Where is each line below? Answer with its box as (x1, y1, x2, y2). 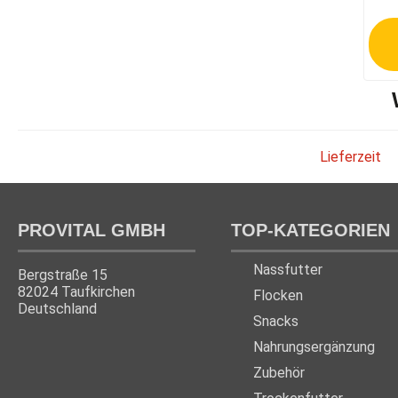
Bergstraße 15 (18, 266, 107, 283)
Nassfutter (253, 260, 322, 278)
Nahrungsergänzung (253, 338, 375, 355)
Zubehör (253, 363, 305, 381)
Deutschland (18, 299, 97, 317)
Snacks (253, 312, 298, 330)
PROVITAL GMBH (18, 219, 165, 240)
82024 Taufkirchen (18, 283, 135, 300)
